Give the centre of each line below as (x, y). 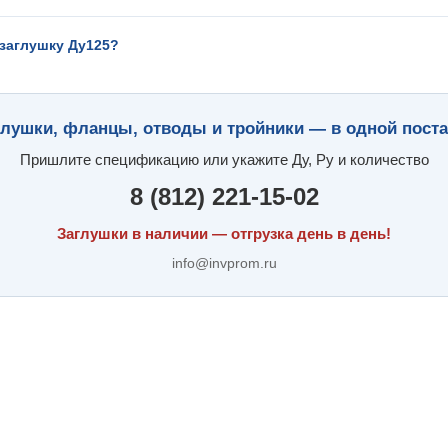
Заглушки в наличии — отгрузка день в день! (224, 233)
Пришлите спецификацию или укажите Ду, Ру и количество (224, 159)
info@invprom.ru (224, 263)
